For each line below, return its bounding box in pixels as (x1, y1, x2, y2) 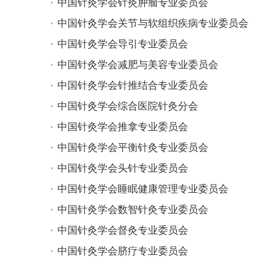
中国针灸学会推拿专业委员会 (57, 121, 188, 133)
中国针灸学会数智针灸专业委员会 (57, 204, 208, 216)
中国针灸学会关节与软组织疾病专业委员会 (57, 18, 248, 30)
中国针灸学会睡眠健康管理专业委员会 (57, 183, 228, 195)
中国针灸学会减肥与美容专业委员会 (57, 59, 218, 71)
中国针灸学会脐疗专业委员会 (57, 245, 188, 257)
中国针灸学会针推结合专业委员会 (57, 80, 208, 92)
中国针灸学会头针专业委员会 (57, 163, 188, 174)
